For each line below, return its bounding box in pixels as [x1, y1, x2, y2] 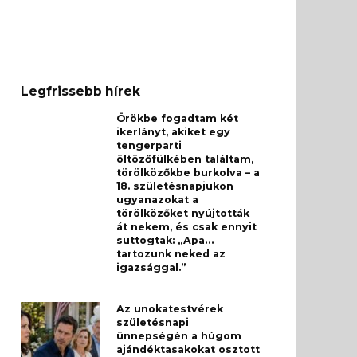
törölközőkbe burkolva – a [116, 167, 260, 179]
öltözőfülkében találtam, [116, 153, 253, 166]
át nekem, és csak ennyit [116, 221, 257, 233]
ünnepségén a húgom [116, 330, 241, 343]
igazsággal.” [116, 261, 186, 274]
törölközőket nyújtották [116, 207, 249, 220]
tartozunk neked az [116, 248, 226, 261]
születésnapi [116, 316, 189, 329]
